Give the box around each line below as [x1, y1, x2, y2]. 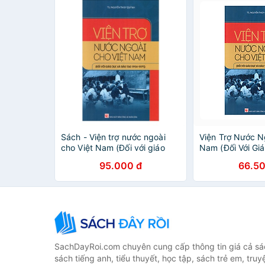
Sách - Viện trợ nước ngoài [61, 132, 166, 142]
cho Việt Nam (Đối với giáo [61, 143, 165, 153]
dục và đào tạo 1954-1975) [61, 153, 170, 163]
